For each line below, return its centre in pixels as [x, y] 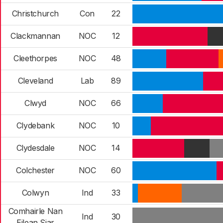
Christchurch [35, 13]
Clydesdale [35, 148]
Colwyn [35, 193]
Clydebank [35, 125]
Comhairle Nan [35, 211]
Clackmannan [35, 36]
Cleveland [35, 81]
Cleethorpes [35, 58]
